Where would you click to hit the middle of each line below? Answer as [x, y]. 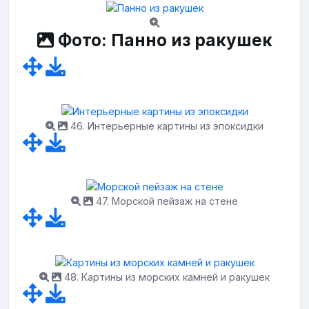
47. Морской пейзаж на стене [166, 201]
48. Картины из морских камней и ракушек [166, 277]
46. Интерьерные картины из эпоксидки [166, 126]
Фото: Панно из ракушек [163, 40]
